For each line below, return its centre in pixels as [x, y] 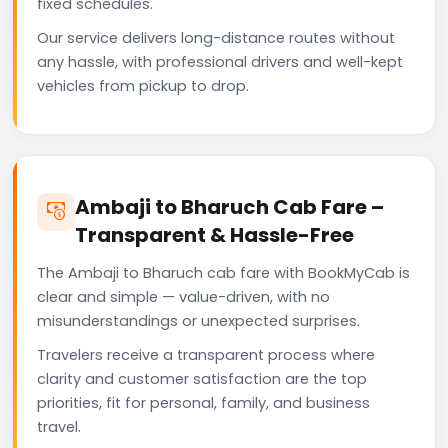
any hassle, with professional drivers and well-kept [220, 61]
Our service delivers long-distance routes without [216, 37]
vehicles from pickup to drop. [143, 85]
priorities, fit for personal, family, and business [203, 402]
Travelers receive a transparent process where [206, 354]
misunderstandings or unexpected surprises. [198, 320]
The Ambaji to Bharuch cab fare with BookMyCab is [223, 272]
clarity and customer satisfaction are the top [202, 378]
